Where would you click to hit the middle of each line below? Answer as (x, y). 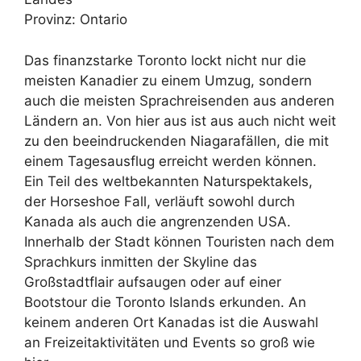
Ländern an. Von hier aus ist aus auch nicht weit (180, 120)
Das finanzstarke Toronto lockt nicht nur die (165, 60)
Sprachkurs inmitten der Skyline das (141, 261)
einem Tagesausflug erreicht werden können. (170, 161)
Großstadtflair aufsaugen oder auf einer (153, 282)
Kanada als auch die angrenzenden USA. (158, 221)
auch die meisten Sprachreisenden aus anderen (179, 100)
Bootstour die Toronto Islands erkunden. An (165, 302)
